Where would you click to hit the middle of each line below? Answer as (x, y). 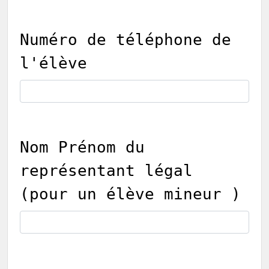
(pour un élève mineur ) (130, 194)
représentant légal (106, 171)
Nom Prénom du (82, 147)
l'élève (53, 63)
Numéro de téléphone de (125, 40)
